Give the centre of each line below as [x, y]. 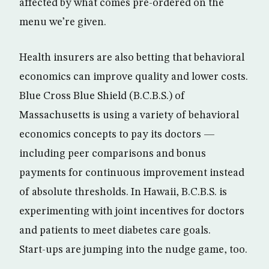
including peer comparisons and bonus [113, 153]
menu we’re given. [63, 22]
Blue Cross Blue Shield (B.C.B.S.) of [102, 96]
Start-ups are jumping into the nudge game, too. [133, 249]
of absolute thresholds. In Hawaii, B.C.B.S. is [123, 192]
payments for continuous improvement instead [132, 173]
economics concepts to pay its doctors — [117, 134]
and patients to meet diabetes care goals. [115, 230]
